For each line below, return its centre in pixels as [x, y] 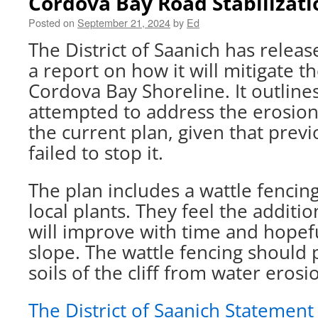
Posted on [51, 22]
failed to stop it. [96, 153]
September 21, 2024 [124, 22]
